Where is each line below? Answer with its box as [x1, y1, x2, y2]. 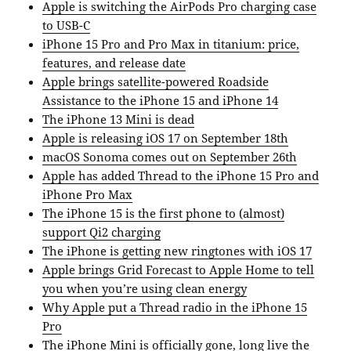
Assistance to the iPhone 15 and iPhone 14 [42, 92, 279, 109]
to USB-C [42, 17, 91, 34]
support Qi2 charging [42, 224, 161, 241]
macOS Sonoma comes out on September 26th [42, 149, 298, 165]
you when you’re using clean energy [42, 280, 248, 297]
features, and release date [42, 55, 186, 71]
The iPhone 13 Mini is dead [42, 111, 195, 128]
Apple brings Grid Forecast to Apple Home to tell [42, 262, 315, 278]
